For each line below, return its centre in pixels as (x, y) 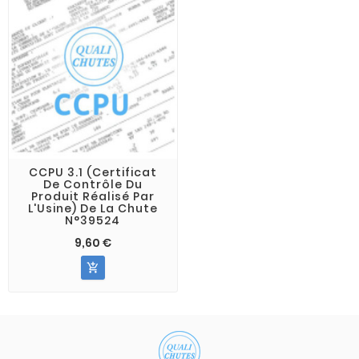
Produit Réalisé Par (93, 196)
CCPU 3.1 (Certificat (93, 172)
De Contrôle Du (93, 184)
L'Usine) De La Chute (93, 208)
